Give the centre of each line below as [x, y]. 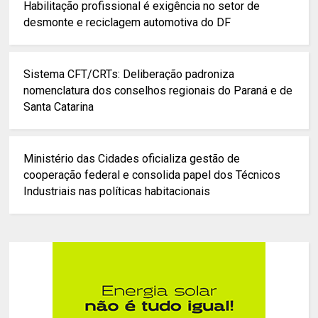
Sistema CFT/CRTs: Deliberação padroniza [129, 75]
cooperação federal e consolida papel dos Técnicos [152, 175]
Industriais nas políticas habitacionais [117, 192]
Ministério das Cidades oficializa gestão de [132, 159]
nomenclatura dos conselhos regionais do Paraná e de [158, 91]
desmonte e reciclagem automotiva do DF [127, 23]
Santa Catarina [59, 107]
